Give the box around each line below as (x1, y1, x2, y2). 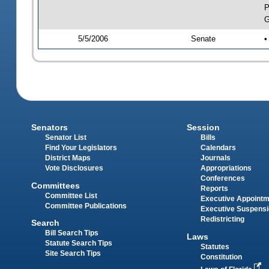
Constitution (200, 253, 242, 261)
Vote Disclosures (45, 165, 104, 172)
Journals (200, 154, 231, 162)
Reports (200, 185, 228, 193)
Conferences (200, 175, 245, 183)
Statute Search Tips (45, 239, 113, 247)
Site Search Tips (45, 249, 101, 257)
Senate (190, 34, 216, 43)
